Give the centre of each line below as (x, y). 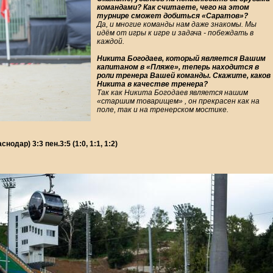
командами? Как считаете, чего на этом (173, 8)
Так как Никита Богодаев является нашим (172, 93)
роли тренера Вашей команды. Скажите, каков (184, 76)
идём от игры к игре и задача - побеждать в (175, 33)
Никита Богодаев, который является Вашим (181, 59)
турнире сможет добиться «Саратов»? (172, 16)
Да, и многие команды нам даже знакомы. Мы (177, 25)
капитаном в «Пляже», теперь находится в (178, 67)
